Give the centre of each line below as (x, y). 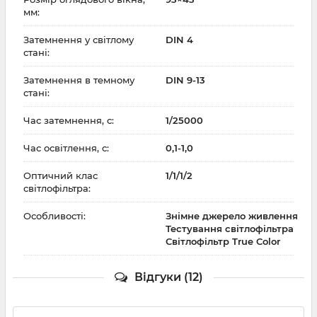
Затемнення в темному (79, 80)
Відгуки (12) (168, 277)
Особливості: (54, 216)
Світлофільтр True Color (223, 242)
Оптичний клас (60, 176)
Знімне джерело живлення (232, 216)
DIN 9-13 (185, 80)
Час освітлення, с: (66, 148)
